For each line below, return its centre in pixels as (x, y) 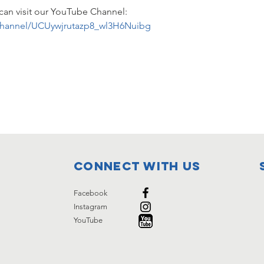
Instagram (90, 206)
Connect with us (137, 166)
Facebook (90, 193)
